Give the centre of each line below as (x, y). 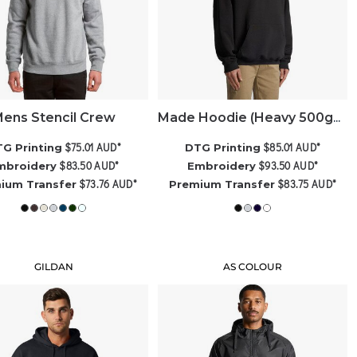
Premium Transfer (222, 184)
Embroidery (222, 165)
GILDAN (53, 266)
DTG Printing (223, 147)
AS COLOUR (253, 266)
